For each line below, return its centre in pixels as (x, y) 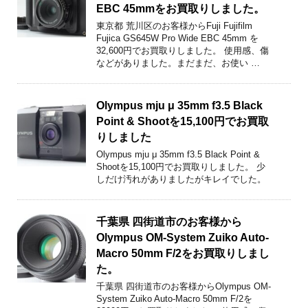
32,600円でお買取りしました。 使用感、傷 (183, 50)
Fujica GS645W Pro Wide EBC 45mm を (178, 38)
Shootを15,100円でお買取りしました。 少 (181, 166)
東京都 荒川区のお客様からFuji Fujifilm (175, 25)
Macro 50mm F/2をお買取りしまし (183, 253)
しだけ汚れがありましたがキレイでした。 (181, 179)
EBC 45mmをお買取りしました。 (181, 8)
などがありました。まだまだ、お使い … (178, 63)
